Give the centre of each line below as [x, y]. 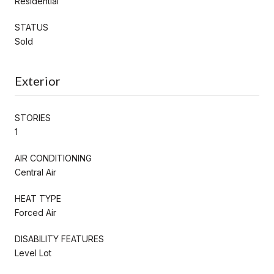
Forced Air [35, 212]
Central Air [35, 172]
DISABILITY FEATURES [59, 239]
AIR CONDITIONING [53, 158]
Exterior [38, 80]
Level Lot [33, 253]
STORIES [33, 117]
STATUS [31, 27]
